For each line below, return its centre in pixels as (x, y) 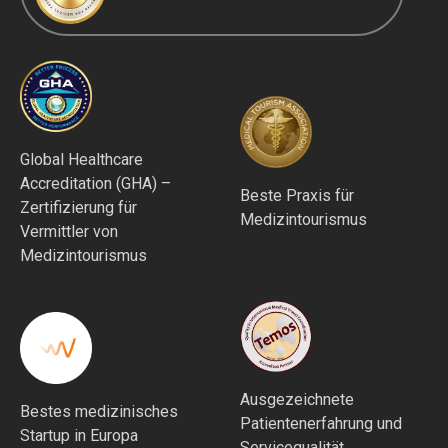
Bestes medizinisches (99, 412)
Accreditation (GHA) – (95, 184)
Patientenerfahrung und (321, 424)
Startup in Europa (79, 436)
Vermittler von (69, 232)
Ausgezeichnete (297, 400)
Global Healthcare (81, 160)
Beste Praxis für (297, 196)
